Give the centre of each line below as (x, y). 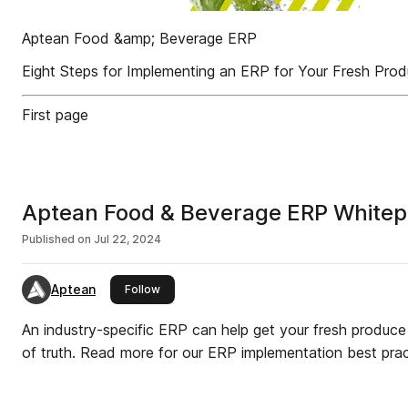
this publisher (196, 288)
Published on (56, 239)
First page (55, 115)
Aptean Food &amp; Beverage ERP (139, 38)
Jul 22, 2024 (127, 239)
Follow (143, 289)
